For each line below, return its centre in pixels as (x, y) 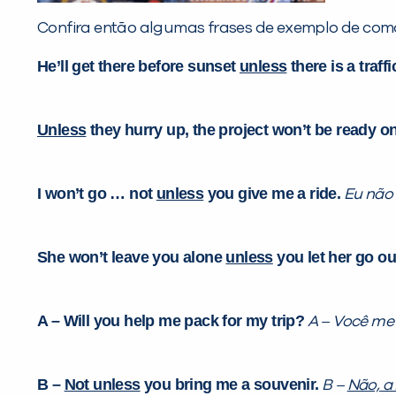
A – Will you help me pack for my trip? (171, 321)
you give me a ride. (272, 194)
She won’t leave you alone (132, 258)
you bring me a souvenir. (229, 385)
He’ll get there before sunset (138, 67)
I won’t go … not (97, 194)
